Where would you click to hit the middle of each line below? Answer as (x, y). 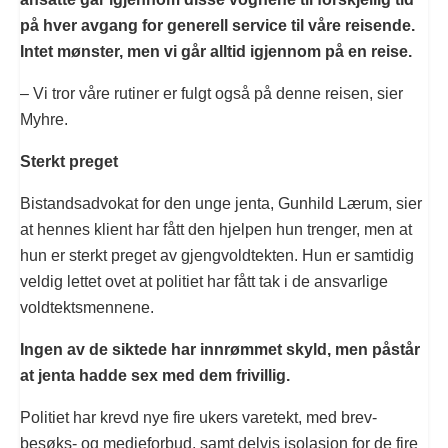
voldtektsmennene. (87, 307)
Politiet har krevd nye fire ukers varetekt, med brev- (198, 417)
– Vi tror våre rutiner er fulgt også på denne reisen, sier (211, 93)
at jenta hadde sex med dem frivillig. (155, 375)
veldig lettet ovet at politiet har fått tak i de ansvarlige (204, 281)
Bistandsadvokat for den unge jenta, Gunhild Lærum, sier (221, 203)
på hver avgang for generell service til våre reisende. (217, 25)
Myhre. (44, 119)
